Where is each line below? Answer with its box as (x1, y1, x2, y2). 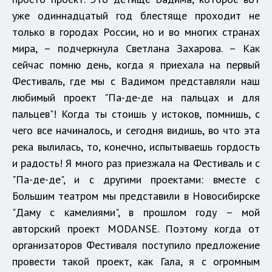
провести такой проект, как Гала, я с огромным (12, 254, 260, 268)
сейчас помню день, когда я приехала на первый (12, 58, 260, 72)
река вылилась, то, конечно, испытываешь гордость (12, 140, 260, 154)
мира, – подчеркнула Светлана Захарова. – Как (12, 41, 260, 55)
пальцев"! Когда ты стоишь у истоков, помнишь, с (12, 107, 260, 121)
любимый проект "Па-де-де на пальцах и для (12, 90, 260, 104)
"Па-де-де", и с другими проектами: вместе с (12, 172, 260, 186)
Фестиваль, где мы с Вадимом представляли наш (12, 74, 260, 88)
